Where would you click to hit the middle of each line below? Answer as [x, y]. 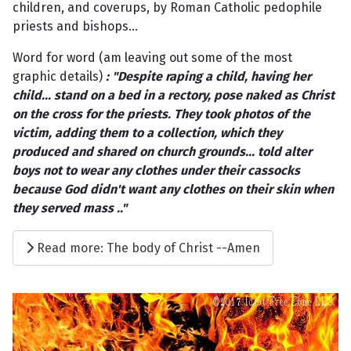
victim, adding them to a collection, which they [147, 133]
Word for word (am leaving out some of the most [152, 58]
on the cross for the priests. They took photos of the [161, 114]
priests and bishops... [75, 27]
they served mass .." [70, 208]
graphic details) [58, 77]
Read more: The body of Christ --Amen [147, 248]
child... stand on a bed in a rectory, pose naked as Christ [174, 96]
